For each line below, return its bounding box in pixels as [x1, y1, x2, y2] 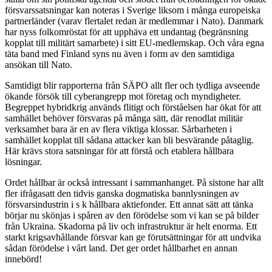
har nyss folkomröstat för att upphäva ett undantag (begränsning [5, 27, 248, 38]
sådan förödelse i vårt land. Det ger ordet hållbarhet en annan [5, 243, 237, 254]
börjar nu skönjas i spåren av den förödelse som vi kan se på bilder [5, 210, 259, 221]
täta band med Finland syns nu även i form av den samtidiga [5, 49, 234, 59]
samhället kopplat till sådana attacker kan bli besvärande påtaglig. [5, 135, 254, 146]
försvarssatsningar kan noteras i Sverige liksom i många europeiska [5, 5, 260, 16]
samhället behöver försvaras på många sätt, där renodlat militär [5, 113, 243, 124]
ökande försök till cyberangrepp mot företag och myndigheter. [5, 91, 241, 102]
